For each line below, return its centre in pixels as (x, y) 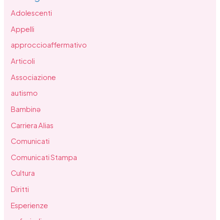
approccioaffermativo (49, 45)
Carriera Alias (32, 125)
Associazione (34, 77)
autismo (25, 93)
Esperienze (30, 205)
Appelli (23, 29)
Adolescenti (32, 13)
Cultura (23, 173)
